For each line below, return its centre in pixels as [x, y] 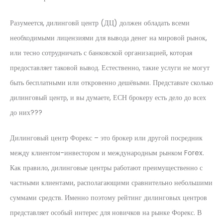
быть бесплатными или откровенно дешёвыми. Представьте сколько [111, 83]
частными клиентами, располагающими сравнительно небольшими [111, 183]
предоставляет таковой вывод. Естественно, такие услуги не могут [110, 68]
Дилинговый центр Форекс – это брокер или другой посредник [106, 138]
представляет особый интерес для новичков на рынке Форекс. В [106, 213]
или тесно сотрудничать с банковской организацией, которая [101, 53]
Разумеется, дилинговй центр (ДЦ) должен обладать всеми [100, 23]
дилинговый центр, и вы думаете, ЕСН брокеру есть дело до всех [108, 98]
